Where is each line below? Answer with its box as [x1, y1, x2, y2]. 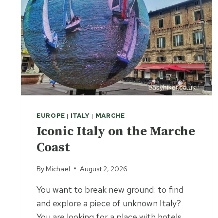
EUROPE [36, 111, 65, 120]
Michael [46, 163, 71, 173]
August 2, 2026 [80, 163, 128, 173]
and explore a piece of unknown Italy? [36, 197, 181, 209]
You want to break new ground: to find [36, 183, 183, 195]
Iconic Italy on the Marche [36, 124, 195, 140]
